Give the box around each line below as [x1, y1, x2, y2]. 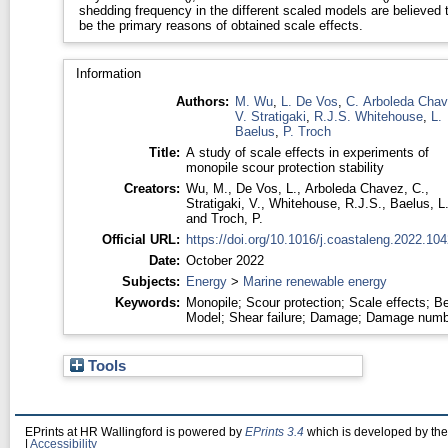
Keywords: [114, 294, 180, 310]
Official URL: [101, 231, 180, 247]
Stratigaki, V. [185, 195, 261, 211]
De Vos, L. [235, 180, 297, 196]
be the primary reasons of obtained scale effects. [78, 17, 363, 33]
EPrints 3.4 [245, 425, 304, 438]
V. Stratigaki [234, 108, 306, 124]
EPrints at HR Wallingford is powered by [25, 425, 245, 438]
